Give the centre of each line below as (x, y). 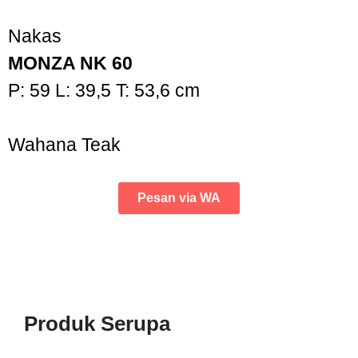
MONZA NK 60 (70, 64)
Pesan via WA (179, 198)
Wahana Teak (64, 145)
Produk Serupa (97, 324)
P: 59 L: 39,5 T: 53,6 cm (104, 91)
